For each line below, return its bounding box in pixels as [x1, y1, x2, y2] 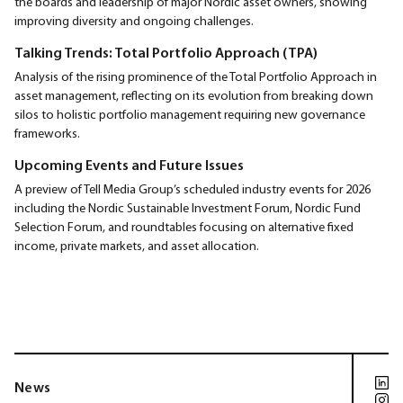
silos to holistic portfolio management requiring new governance [14, 105, 365, 122]
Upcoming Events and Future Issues [14, 155, 244, 174]
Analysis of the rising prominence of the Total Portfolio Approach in [14, 67, 377, 85]
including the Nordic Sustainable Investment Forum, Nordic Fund [14, 200, 361, 216]
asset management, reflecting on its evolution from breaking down [14, 86, 373, 103]
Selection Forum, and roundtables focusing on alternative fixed [14, 219, 354, 235]
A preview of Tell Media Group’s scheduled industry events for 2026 [14, 181, 371, 197]
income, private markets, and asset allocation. [14, 237, 259, 254]
